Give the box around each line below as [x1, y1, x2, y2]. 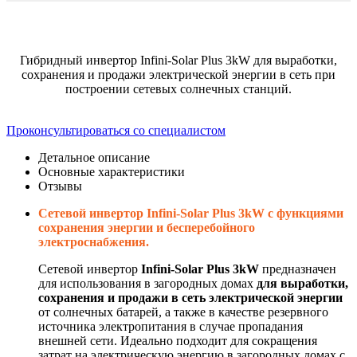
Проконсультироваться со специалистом [6, 123, 226, 137]
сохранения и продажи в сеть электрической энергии [38, 290, 343, 304]
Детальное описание [38, 150, 150, 164]
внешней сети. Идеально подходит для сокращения [38, 333, 317, 347]
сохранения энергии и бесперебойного [38, 220, 255, 234]
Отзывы [38, 178, 82, 193]
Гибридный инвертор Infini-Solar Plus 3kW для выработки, [20, 53, 337, 67]
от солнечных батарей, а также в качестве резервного [38, 304, 328, 319]
